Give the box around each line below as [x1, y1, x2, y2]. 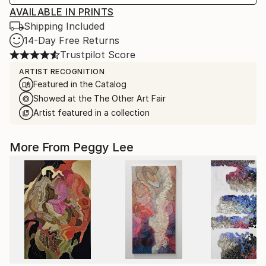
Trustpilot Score [60, 49, 135, 61]
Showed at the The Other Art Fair [33, 93, 166, 103]
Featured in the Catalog [33, 79, 126, 89]
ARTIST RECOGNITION [19, 67, 104, 76]
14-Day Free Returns [24, 34, 119, 46]
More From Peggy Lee [9, 140, 134, 154]
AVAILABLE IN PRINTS [9, 6, 114, 18]
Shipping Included [24, 20, 104, 32]
